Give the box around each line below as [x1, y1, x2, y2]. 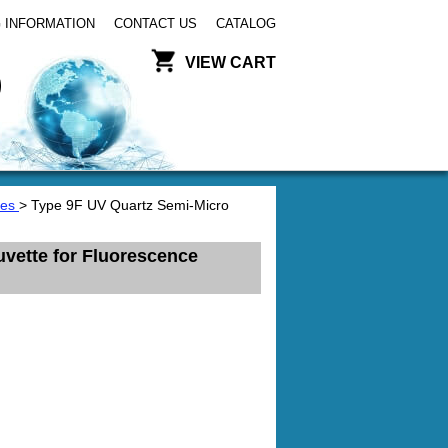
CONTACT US [114, 16, 197, 31]
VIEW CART [185, 54, 276, 71]
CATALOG [216, 16, 276, 31]
